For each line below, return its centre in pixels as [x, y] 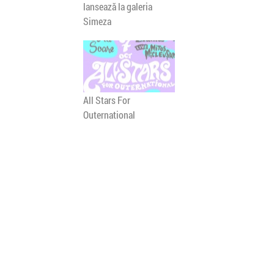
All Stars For [107, 100]
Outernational [109, 115]
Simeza [97, 21]
